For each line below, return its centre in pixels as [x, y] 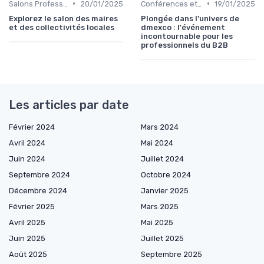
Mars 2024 [160, 127]
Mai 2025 [157, 222]
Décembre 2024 [38, 190]
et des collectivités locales [62, 27]
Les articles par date [69, 105]
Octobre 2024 [166, 174]
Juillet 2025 [162, 238]
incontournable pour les [187, 36]
